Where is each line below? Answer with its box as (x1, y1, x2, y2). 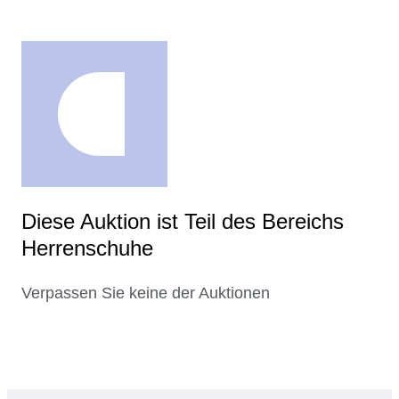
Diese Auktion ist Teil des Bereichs (21, 209, 344, 234)
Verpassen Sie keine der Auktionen (21, 284, 270, 303)
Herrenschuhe (21, 236, 153, 261)
